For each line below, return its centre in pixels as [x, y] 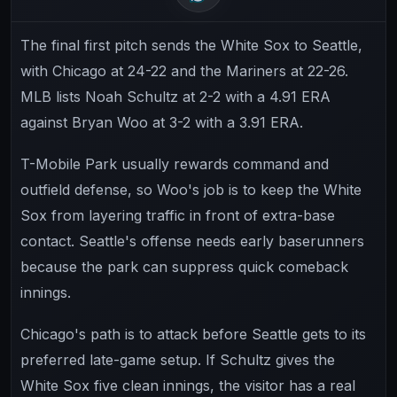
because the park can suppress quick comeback [184, 266]
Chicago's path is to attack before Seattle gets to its [193, 334]
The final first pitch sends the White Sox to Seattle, [191, 45]
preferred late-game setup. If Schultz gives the [178, 359]
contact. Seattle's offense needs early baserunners [192, 241]
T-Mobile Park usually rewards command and [175, 163]
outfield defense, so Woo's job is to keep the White [191, 189]
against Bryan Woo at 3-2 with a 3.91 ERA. [162, 122]
